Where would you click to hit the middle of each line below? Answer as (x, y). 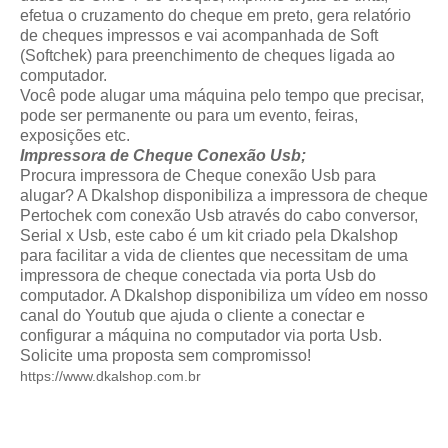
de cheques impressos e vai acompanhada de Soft (199, 36)
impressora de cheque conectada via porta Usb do (198, 276)
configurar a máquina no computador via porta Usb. (201, 336)
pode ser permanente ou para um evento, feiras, (189, 116)
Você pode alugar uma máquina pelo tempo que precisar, (222, 96)
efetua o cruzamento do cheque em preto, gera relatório (215, 16)
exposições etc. (75, 136)
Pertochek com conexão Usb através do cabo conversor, (219, 216)
